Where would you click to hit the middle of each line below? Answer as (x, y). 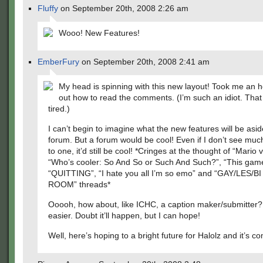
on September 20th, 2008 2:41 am (144, 62)
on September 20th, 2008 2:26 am (123, 8)
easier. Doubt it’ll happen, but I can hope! (124, 215)
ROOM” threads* (79, 184)
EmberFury (58, 62)
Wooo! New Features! (99, 33)
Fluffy (48, 8)
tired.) (59, 109)
